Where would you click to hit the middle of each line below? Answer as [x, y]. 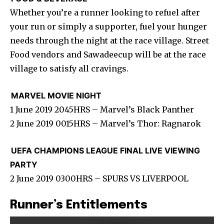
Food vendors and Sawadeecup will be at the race [108, 54]
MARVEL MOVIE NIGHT [56, 95]
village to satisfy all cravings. [69, 68]
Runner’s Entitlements [79, 205]
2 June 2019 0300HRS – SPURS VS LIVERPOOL [99, 178]
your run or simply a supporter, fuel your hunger [108, 26]
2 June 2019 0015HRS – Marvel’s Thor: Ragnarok [105, 123]
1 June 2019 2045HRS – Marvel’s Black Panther [102, 109]
